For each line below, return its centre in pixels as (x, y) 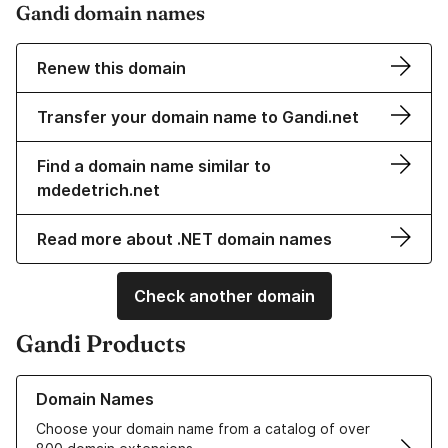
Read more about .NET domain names (184, 239)
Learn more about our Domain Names (139, 385)
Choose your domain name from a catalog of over (203, 429)
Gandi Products (101, 344)
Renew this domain (111, 68)
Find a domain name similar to (154, 166)
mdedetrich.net (98, 190)
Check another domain (224, 296)
